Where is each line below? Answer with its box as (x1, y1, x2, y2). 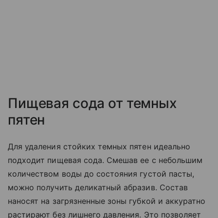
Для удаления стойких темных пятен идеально (8, 141, 191, 151)
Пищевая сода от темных (8, 94, 177, 111)
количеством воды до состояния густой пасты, (8, 168, 195, 179)
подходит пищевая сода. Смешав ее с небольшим (8, 155, 203, 165)
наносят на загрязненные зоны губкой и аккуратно (8, 196, 206, 206)
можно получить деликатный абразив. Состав (8, 182, 188, 192)
